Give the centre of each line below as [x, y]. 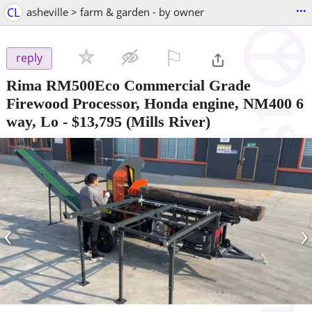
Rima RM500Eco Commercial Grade [128, 85]
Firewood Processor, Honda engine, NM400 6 [155, 103]
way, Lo [32, 121]
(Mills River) [166, 121]
